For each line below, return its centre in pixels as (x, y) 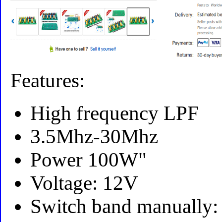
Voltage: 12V (84, 183)
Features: (48, 80)
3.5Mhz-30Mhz (94, 137)
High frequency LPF (115, 113)
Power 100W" (89, 160)
